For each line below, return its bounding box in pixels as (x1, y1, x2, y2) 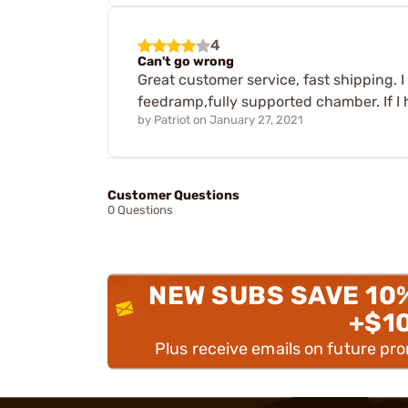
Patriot (154, 113, 190, 127)
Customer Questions (107, 188, 240, 204)
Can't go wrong (138, 53, 234, 69)
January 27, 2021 (209, 113, 303, 127)
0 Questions (107, 203, 173, 218)
